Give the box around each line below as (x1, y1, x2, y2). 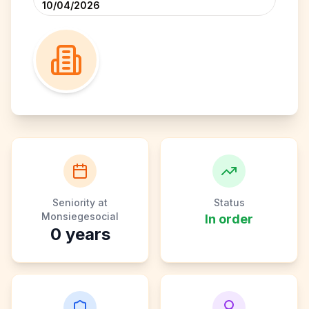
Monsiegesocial (41, 210, 119, 222)
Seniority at (52, 197, 108, 208)
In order (205, 212, 253, 226)
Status (213, 197, 245, 208)
